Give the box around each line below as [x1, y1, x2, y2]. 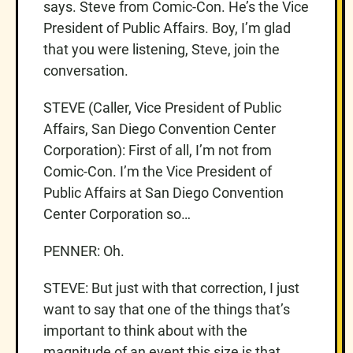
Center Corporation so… [43, 205, 191, 222]
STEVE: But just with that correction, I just [43, 279, 299, 296]
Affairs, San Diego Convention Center [43, 120, 276, 137]
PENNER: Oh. [43, 242, 124, 259]
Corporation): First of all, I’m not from [43, 141, 272, 158]
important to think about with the [43, 321, 247, 339]
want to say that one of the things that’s [43, 300, 290, 318]
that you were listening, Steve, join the [43, 40, 280, 58]
